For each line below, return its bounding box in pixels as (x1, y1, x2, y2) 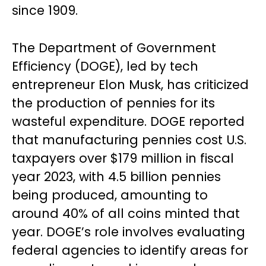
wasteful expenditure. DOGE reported (12, 113, 245, 130)
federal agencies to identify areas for (12, 242, 248, 259)
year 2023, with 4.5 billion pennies (12, 168, 221, 185)
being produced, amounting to (12, 186, 208, 204)
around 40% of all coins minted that (12, 205, 240, 222)
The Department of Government (12, 39, 216, 56)
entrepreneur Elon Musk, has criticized (12, 76, 249, 93)
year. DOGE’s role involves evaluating (12, 223, 245, 240)
